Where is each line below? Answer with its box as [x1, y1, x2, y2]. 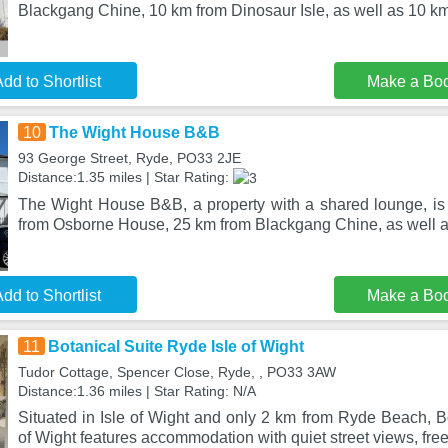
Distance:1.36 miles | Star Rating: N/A [17, 383, 256, 399]
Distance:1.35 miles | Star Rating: [17, 169, 233, 185]
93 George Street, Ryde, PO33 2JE [17, 150, 241, 166]
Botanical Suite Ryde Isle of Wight [47, 338, 304, 355]
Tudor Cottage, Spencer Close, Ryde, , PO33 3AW [17, 364, 336, 380]
